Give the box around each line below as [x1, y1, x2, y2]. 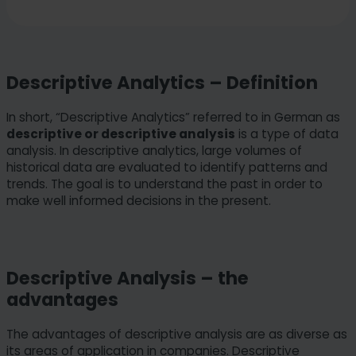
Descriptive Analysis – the [6, 265, 249, 292]
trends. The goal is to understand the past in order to [6, 176, 323, 193]
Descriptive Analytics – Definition [6, 70, 318, 96]
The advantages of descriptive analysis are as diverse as [6, 325, 347, 342]
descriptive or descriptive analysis [6, 126, 235, 143]
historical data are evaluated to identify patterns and [6, 159, 327, 176]
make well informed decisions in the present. [6, 192, 271, 210]
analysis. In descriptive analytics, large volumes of [6, 142, 302, 160]
